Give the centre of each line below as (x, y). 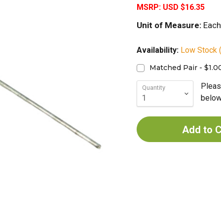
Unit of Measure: (169, 25)
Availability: (158, 50)
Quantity (153, 88)
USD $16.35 (184, 7)
